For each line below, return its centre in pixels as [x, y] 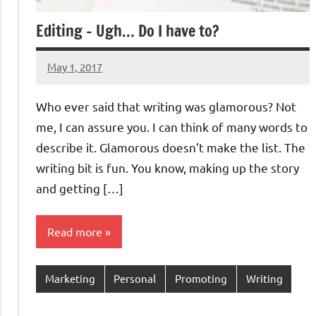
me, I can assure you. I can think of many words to [172, 126]
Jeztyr [62, 76]
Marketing [70, 279]
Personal [135, 279]
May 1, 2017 [75, 67]
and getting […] [80, 188]
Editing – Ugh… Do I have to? [128, 31]
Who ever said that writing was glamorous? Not [166, 106]
